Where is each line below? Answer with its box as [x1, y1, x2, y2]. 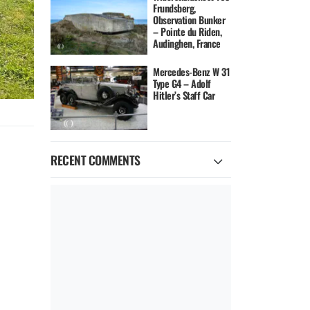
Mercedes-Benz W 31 [153, 64, 230, 80]
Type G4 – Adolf [153, 76, 211, 91]
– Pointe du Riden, [153, 24, 222, 39]
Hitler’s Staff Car [153, 88, 215, 103]
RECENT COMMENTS [51, 151, 140, 170]
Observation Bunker [153, 12, 226, 27]
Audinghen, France [153, 35, 221, 51]
